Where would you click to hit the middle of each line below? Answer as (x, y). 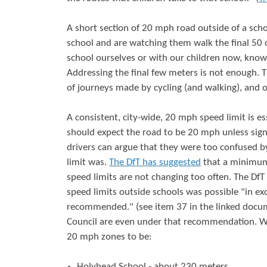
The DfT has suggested (155, 163)
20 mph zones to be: (109, 237)
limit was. (88, 163)
